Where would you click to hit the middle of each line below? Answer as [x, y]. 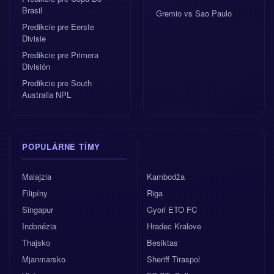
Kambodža [166, 176]
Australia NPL [46, 94]
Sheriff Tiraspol [173, 259]
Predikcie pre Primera [60, 55]
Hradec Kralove [174, 226]
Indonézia [39, 226]
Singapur [38, 209]
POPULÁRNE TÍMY [61, 146]
